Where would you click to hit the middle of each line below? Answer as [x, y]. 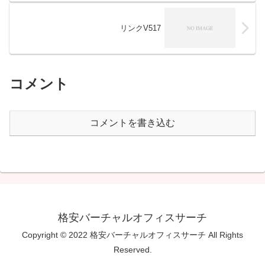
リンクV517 [140, 28]
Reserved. [132, 249]
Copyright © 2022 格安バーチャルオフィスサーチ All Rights [132, 235]
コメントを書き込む [132, 122]
